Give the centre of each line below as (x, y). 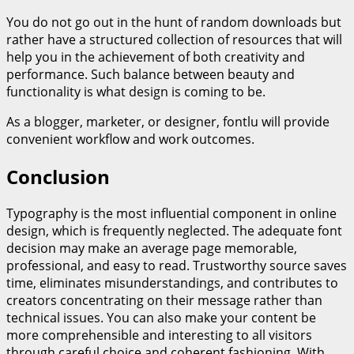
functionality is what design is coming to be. (136, 91)
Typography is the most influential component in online (171, 214)
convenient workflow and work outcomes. (130, 139)
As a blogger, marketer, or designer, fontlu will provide (168, 121)
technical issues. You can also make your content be (161, 318)
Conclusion (58, 176)
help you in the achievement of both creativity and (156, 56)
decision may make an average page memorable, (152, 249)
